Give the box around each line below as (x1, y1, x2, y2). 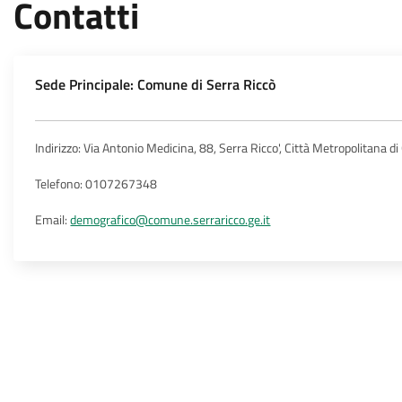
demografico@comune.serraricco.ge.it (70, 210, 271, 230)
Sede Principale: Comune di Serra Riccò (35, 74, 276, 95)
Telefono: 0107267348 (35, 174, 158, 194)
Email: (35, 210, 71, 230)
